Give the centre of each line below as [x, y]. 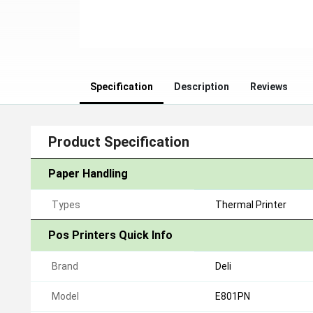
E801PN [233, 296]
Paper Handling [88, 174]
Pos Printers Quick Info [110, 235]
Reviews [269, 87]
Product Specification [119, 142]
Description [202, 87]
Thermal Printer [251, 205]
